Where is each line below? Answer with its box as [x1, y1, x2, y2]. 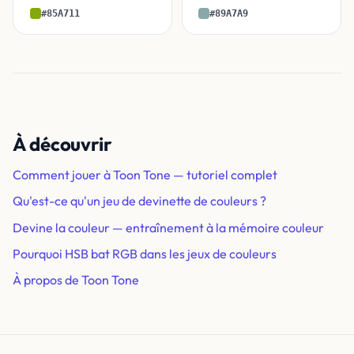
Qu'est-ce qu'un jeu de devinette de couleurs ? [13, 193, 266, 209]
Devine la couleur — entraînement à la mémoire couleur [13, 219, 324, 235]
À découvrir [13, 131, 112, 156]
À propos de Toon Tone [13, 272, 139, 288]
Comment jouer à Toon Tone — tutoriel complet [13, 167, 277, 183]
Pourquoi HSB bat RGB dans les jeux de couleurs [13, 245, 277, 262]
